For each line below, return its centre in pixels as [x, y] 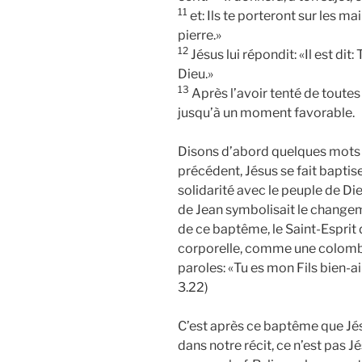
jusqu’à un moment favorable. [266, 112]
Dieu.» [196, 74]
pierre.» [200, 35]
